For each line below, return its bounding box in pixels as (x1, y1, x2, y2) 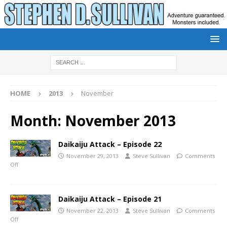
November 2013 (65, 110, 176, 130)
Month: (10, 110, 65, 130)
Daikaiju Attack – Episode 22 (58, 139, 162, 149)
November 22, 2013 (66, 206, 119, 214)
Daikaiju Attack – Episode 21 (58, 194, 162, 204)
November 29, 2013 (66, 152, 119, 160)
